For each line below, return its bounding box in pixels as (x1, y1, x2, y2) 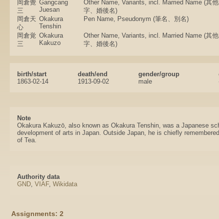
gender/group (138, 70, 179, 78)
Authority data (17, 173, 60, 180)
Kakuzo (39, 39, 61, 46)
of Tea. (17, 136, 37, 144)
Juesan (39, 6, 60, 13)
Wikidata (53, 180, 77, 188)
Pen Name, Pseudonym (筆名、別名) (84, 15, 189, 22)
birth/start (17, 70, 46, 78)
